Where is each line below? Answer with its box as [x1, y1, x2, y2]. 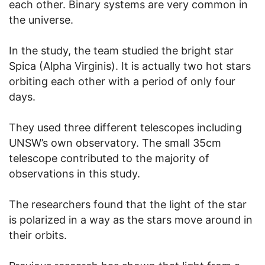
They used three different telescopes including [9, 121, 242, 134]
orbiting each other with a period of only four [9, 75, 235, 88]
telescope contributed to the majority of [9, 151, 209, 164]
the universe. [9, 13, 73, 26]
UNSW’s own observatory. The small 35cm [9, 136, 221, 149]
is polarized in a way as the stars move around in [9, 213, 253, 226]
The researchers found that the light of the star [9, 198, 247, 211]
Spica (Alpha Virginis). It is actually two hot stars [9, 59, 251, 72]
